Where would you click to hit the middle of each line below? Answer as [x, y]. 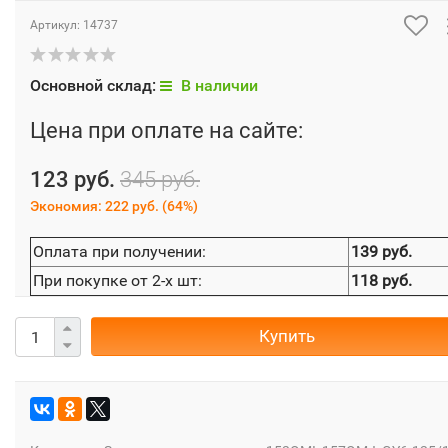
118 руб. [381, 281]
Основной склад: [95, 86]
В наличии [217, 86]
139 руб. [381, 252]
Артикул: [56, 25]
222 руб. [132, 206]
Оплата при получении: [119, 252]
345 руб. [160, 180]
